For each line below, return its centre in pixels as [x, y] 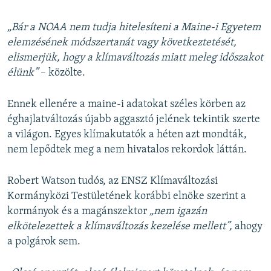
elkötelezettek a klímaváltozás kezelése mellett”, [120, 227]
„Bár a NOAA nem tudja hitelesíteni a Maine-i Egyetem [134, 28]
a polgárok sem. [44, 242]
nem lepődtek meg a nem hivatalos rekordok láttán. [127, 150]
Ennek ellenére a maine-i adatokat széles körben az [126, 105]
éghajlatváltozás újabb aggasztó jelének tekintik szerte [134, 120]
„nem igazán [178, 212]
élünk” [24, 73]
